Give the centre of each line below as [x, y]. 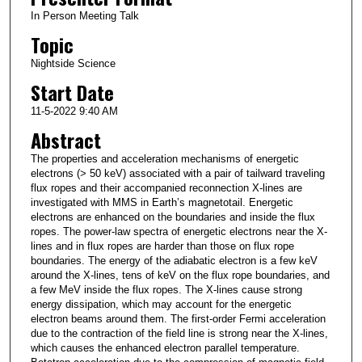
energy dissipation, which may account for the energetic [161, 305]
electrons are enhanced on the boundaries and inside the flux [173, 217]
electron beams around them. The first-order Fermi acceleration [178, 319]
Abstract [65, 140]
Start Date [72, 93]
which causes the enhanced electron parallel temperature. [165, 348]
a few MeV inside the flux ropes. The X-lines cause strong [166, 290]
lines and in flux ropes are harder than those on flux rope [162, 246]
